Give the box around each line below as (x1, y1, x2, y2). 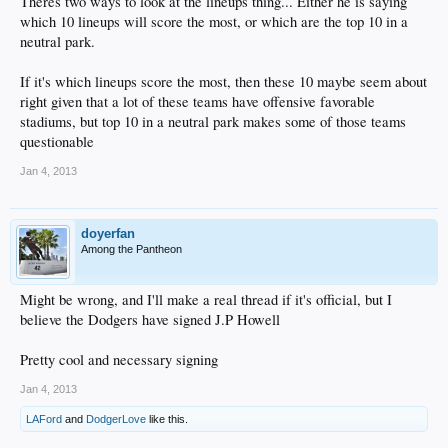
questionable (20, 132, 94, 152)
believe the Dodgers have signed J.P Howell (20, 310, 280, 330)
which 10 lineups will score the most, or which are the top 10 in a (20, 12, 408, 32)
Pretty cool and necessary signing (20, 350, 218, 370)
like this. (146, 413, 188, 426)
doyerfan (81, 226, 135, 242)
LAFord (26, 413, 62, 426)
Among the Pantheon (81, 243, 182, 256)
